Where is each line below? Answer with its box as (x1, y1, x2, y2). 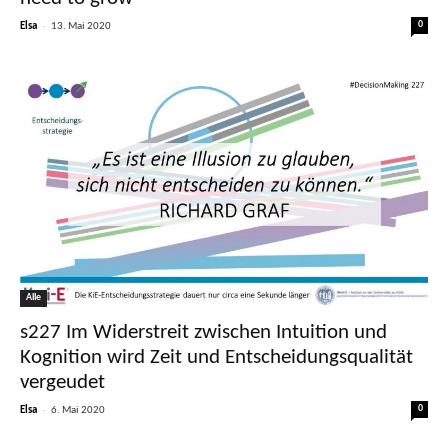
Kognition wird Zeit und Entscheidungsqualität (20, 346, 413, 368)
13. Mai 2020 (51, 20, 111, 32)
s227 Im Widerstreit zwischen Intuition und (20, 321, 387, 343)
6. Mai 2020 (51, 404, 105, 416)
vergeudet (20, 371, 105, 393)
